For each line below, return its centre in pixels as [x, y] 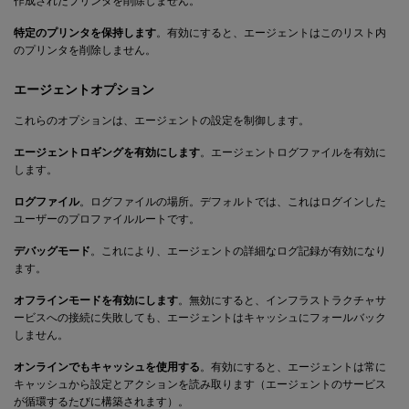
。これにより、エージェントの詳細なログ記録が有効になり [238, 251]
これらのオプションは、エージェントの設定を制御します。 [162, 120]
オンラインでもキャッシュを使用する [107, 367]
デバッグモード [52, 251]
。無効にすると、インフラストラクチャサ [282, 300]
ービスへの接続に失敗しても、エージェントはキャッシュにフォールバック [200, 317]
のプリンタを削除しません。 [85, 50]
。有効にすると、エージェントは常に [293, 367]
